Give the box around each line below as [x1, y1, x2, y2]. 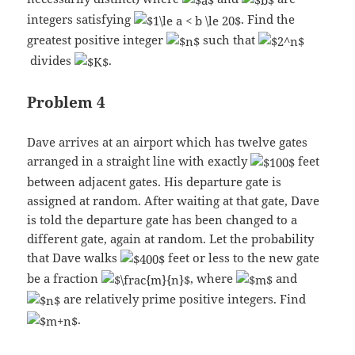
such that [200, 32, 259, 48]
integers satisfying [27, 11, 135, 28]
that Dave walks [27, 250, 121, 266]
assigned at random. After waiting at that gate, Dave [27, 193, 320, 209]
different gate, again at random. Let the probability [27, 231, 315, 247]
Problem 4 [27, 92, 106, 113]
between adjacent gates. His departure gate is [27, 174, 282, 190]
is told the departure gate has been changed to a [27, 212, 298, 228]
